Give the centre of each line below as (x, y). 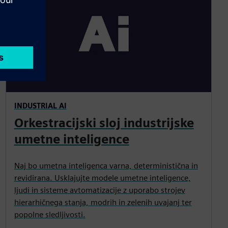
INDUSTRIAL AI (40, 105)
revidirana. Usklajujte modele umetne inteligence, (102, 178)
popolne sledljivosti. (50, 214)
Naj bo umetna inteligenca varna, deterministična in (106, 165)
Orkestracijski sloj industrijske (104, 123)
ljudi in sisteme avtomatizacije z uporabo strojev (99, 190)
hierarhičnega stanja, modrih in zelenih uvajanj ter (103, 202)
